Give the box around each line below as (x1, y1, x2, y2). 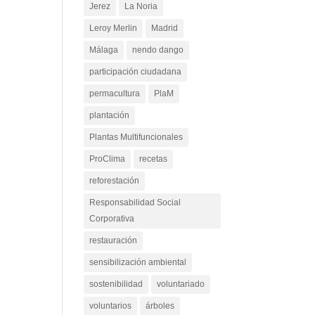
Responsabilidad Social (89, 207, 181, 217)
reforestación (89, 185, 140, 195)
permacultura (89, 98, 141, 108)
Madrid (151, 32, 179, 43)
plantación (89, 120, 130, 130)
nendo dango (132, 54, 184, 65)
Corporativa (89, 223, 135, 233)
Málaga (89, 54, 119, 65)
